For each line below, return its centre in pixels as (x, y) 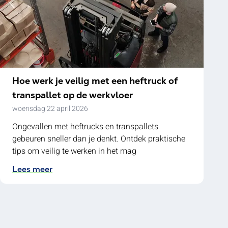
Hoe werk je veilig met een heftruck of (95, 81)
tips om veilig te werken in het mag (74, 151)
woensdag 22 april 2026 (50, 109)
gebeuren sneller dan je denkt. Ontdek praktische (99, 139)
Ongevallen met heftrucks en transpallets (85, 127)
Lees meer (32, 169)
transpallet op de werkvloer (73, 95)
